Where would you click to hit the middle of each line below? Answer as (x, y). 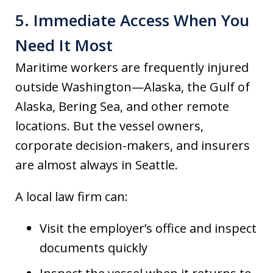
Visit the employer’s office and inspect (148, 228)
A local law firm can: (72, 196)
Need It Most (64, 45)
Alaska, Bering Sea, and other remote (122, 106)
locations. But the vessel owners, (109, 126)
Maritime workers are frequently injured (132, 67)
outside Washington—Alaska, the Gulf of (133, 87)
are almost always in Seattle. (97, 165)
